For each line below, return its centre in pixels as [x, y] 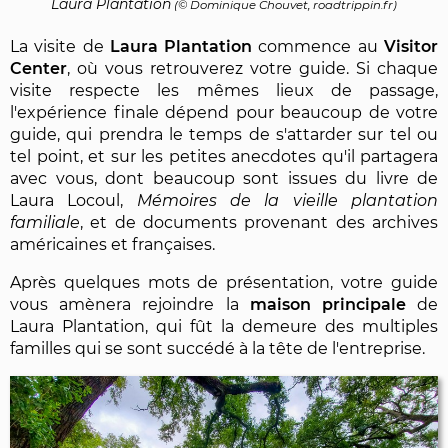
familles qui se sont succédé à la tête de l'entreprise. [217, 349]
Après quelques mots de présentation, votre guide [224, 283]
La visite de [60, 47]
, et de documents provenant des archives [259, 223]
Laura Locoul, [73, 201]
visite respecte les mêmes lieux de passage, [224, 91]
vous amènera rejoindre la [130, 305]
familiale [45, 223]
